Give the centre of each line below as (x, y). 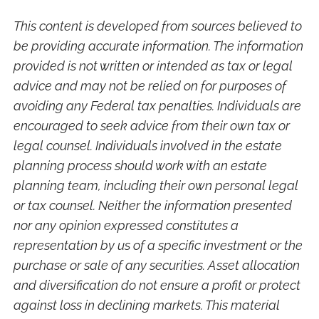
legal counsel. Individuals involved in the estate (148, 145)
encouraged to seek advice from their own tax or (152, 125)
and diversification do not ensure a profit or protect (157, 285)
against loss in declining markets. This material (147, 305)
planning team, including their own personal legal (156, 185)
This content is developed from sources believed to (158, 26)
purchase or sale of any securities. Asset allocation (157, 265)
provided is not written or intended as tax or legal (153, 66)
